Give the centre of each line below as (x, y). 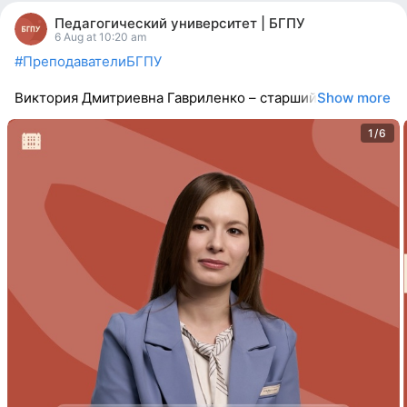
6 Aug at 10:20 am (100, 36)
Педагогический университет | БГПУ (180, 23)
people (28, 10)
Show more (354, 98)
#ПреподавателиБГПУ (88, 61)
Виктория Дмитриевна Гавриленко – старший (166, 98)
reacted (30, 26)
